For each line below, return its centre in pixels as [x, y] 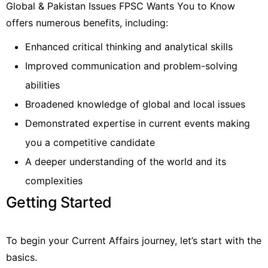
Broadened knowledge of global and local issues [135, 104]
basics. [22, 257]
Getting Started [59, 202]
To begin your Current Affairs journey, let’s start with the [134, 240]
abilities [42, 85]
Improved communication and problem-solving [131, 66]
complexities [54, 180]
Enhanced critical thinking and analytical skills [129, 46]
